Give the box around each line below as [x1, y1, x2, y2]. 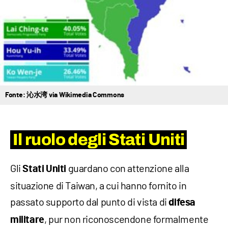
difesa [168, 197, 196, 208]
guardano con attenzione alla [66, 162, 189, 175]
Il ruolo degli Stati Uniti [13, 131, 185, 149]
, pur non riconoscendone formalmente [44, 213, 209, 225]
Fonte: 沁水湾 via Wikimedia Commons [5, 92, 125, 99]
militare [10, 215, 44, 225]
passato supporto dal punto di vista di [10, 195, 169, 208]
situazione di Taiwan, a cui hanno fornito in [10, 179, 187, 192]
